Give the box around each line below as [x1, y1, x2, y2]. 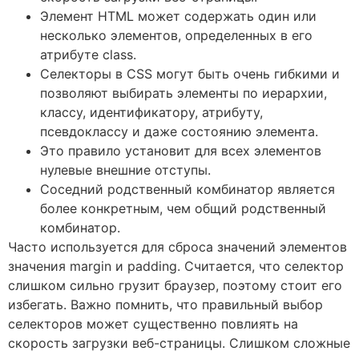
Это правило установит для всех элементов [40, 143, 321, 159]
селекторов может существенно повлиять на [8, 316, 298, 333]
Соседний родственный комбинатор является [40, 181, 335, 198]
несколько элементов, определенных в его [40, 27, 313, 44]
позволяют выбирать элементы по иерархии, [40, 85, 327, 102]
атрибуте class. [40, 46, 136, 63]
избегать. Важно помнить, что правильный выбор [8, 296, 323, 313]
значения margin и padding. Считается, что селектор [8, 258, 344, 275]
